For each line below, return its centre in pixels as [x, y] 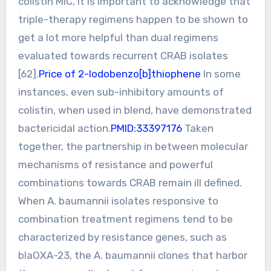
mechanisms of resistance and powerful [115, 164]
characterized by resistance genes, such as [122, 237]
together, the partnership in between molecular [133, 146]
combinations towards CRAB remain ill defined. [130, 182]
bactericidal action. [64, 128]
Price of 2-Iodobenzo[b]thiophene [121, 73]
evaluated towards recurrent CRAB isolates [123, 55]
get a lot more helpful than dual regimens [118, 37]
